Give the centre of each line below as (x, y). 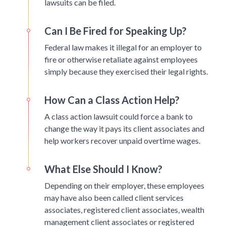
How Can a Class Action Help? (112, 100)
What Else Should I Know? (103, 169)
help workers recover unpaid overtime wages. (122, 141)
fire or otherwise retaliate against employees (121, 60)
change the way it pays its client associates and (124, 129)
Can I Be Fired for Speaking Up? (116, 31)
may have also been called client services (114, 198)
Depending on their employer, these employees (124, 186)
